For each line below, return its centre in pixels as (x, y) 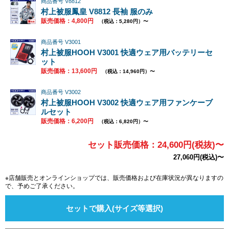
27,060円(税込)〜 (199, 157)
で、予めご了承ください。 (42, 186)
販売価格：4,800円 (67, 21)
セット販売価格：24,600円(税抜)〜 (156, 145)
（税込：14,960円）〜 (129, 71)
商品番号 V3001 (61, 42)
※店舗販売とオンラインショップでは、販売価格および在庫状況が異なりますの (114, 178)
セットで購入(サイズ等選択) (114, 208)
